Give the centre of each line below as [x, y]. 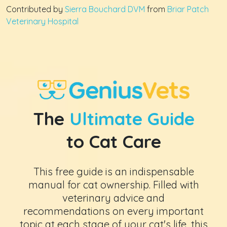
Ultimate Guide [129, 119]
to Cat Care [113, 142]
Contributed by [35, 9]
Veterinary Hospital [42, 21]
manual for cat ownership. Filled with [113, 185]
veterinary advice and [113, 198]
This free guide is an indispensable [113, 172]
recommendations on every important [113, 211]
